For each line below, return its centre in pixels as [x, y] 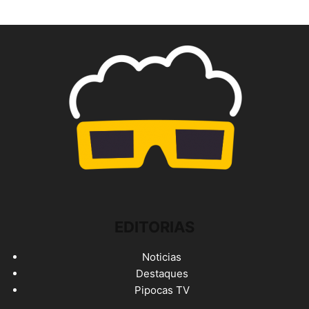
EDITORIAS [154, 227]
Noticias [162, 257]
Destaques [162, 273]
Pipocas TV [162, 290]
